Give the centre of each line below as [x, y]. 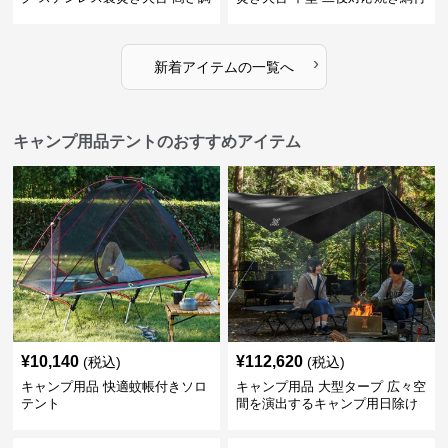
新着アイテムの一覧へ [223, 67]
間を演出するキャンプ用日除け [326, 403]
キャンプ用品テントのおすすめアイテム [157, 141]
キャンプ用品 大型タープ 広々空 [330, 386]
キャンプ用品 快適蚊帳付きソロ [114, 386]
